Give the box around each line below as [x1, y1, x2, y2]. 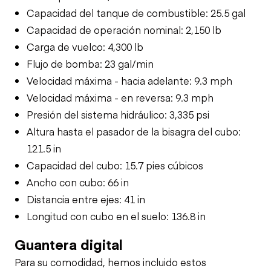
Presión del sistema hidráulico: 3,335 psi [27, 107, 209, 121]
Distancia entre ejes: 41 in [27, 192, 145, 206]
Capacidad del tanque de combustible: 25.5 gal [27, 5, 246, 19]
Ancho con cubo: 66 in [27, 175, 129, 189]
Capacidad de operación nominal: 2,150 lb [27, 22, 221, 36]
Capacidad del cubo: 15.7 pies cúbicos [27, 158, 203, 172]
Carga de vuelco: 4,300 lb [27, 39, 143, 53]
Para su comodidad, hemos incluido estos [15, 255, 206, 269]
